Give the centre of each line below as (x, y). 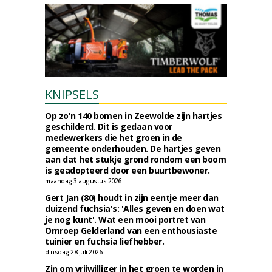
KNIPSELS (72, 94)
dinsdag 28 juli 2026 (73, 252)
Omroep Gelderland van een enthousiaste (131, 230)
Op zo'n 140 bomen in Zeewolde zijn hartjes (133, 116)
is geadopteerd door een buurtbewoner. (127, 170)
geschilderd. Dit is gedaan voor (109, 127)
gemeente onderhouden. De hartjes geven (133, 148)
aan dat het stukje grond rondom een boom (135, 159)
